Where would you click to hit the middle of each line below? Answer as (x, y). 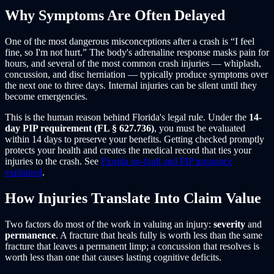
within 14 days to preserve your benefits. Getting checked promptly (135, 139)
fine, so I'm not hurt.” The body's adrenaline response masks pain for (137, 53)
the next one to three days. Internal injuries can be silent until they (131, 86)
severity (229, 224)
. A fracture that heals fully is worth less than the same (159, 235)
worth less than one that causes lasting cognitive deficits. (113, 257)
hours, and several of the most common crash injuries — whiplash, (133, 64)
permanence (30, 235)
